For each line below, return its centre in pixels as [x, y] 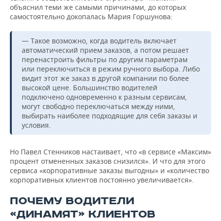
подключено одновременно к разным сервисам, [104, 97]
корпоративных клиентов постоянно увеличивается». [102, 180]
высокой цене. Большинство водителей [90, 88]
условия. [36, 125]
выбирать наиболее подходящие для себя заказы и [110, 116]
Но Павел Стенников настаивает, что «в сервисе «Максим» [110, 152]
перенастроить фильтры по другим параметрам [105, 60]
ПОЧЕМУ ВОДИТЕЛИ [72, 201]
